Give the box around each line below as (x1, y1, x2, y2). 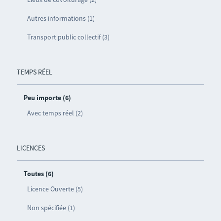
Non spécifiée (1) (27, 203, 75, 213)
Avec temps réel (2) (27, 109, 83, 118)
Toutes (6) (23, 169, 54, 179)
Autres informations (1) (27, 14, 95, 23)
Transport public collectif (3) (27, 33, 110, 42)
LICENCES (16, 144, 45, 153)
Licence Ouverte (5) (27, 184, 83, 194)
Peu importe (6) (23, 93, 71, 103)
